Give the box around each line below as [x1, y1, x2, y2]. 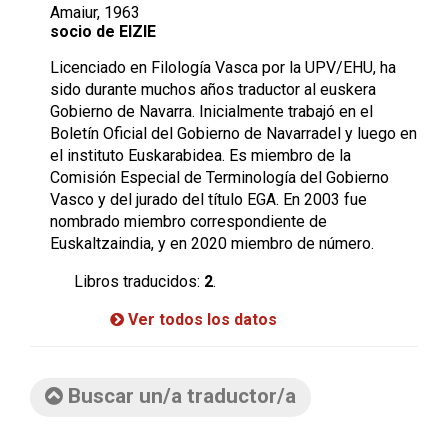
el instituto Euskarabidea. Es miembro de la [50, 145, 351, 165]
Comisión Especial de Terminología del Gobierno [50, 167, 389, 187]
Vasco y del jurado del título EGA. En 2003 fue [50, 189, 367, 209]
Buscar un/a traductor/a [63, 383, 296, 408]
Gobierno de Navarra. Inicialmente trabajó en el [50, 101, 373, 121]
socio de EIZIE [50, 21, 156, 41]
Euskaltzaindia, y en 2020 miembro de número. [50, 233, 374, 253]
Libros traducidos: [50, 271, 204, 291]
